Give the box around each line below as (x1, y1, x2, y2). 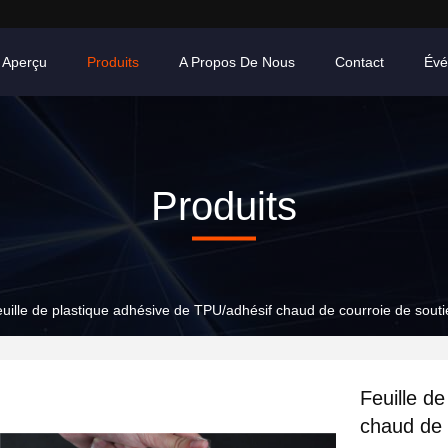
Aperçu (2, 54, 47, 70)
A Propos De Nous (179, 54, 295, 70)
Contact (335, 54, 384, 70)
